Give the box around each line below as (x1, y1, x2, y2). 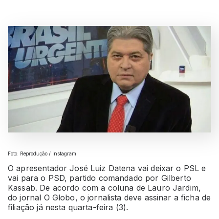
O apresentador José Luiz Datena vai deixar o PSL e (8, 163, 206, 173)
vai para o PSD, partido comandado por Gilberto (8, 173, 191, 183)
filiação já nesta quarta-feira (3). (8, 202, 129, 212)
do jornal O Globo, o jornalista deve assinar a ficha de (8, 192, 211, 202)
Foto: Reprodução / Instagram (8, 150, 76, 156)
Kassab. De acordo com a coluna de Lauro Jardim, (8, 182, 201, 193)
